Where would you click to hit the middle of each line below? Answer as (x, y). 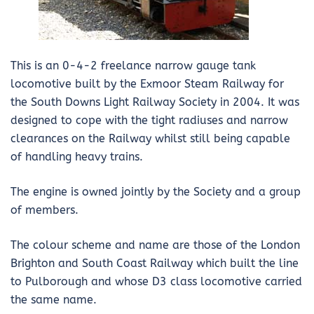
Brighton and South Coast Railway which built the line (155, 263)
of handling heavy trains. (77, 156)
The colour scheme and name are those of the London (155, 245)
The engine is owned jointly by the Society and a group (156, 191)
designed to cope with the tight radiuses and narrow (149, 120)
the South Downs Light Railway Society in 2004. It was (155, 102)
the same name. (54, 299)
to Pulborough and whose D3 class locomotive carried (156, 281)
